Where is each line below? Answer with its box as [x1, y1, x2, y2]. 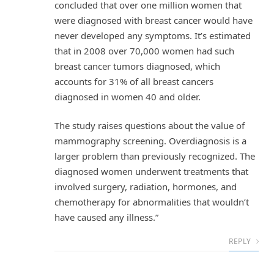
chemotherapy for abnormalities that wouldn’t [54, 196, 249, 209]
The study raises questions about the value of [54, 119, 245, 132]
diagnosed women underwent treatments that [54, 165, 248, 178]
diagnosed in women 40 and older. [54, 90, 201, 103]
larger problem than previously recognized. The [54, 150, 255, 163]
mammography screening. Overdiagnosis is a [54, 135, 246, 147]
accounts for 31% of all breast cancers [54, 75, 213, 87]
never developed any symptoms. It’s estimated [54, 29, 251, 42]
